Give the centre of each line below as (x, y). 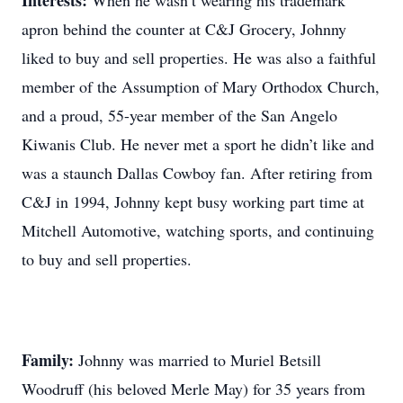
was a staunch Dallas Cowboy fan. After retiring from (197, 173)
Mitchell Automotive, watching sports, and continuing (198, 230)
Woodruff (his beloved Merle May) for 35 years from (193, 389)
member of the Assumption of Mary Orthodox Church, (201, 86)
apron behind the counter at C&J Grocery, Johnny (184, 29)
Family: (50, 360)
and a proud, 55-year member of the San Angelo (179, 115)
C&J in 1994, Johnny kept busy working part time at (193, 201)
